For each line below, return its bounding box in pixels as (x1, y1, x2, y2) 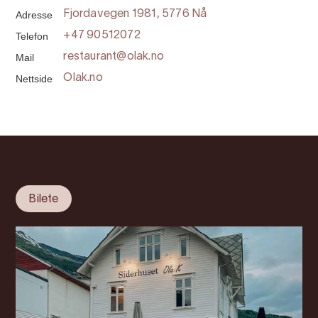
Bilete (28, 194, 59, 204)
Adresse (16, 9, 53, 21)
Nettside (16, 73, 53, 84)
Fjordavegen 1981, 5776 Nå (63, 9, 207, 19)
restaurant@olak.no (63, 52, 164, 62)
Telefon (16, 31, 49, 42)
